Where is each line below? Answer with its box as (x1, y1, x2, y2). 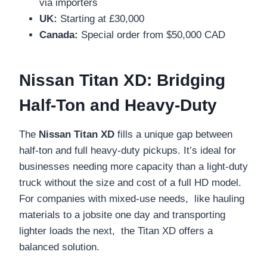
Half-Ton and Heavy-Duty (19, 95, 217, 114)
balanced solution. (19, 241, 100, 253)
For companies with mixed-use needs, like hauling (19, 193, 244, 204)
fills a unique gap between (114, 128, 232, 140)
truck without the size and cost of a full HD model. (19, 176, 241, 188)
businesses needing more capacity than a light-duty (19, 160, 248, 172)
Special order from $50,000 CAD (78, 29, 225, 41)
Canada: (39, 29, 78, 41)
